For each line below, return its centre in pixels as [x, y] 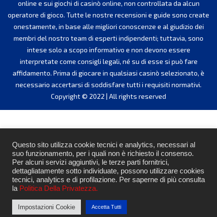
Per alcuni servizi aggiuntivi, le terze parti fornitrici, [91, 162]
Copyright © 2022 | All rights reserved [108, 96]
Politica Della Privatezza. [59, 188]
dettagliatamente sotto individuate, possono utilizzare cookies [108, 171]
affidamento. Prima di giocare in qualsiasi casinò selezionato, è [108, 73]
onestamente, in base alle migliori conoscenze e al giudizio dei [108, 26]
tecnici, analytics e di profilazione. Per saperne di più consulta [108, 180]
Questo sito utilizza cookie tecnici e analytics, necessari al [104, 145]
